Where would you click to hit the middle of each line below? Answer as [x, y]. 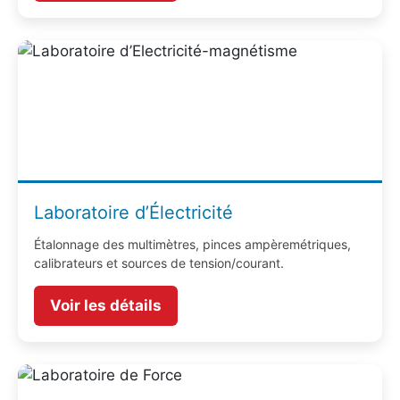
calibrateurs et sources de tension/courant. [159, 263]
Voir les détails [106, 306]
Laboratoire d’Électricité [133, 213]
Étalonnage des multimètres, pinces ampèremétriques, [192, 245]
